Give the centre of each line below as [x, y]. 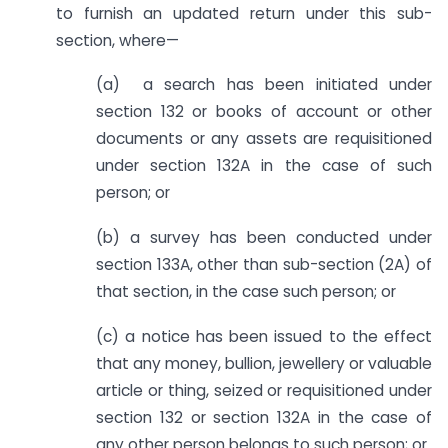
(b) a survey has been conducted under [264, 238]
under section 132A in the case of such [264, 166]
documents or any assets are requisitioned [264, 139]
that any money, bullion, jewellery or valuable [264, 363]
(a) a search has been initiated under [264, 85]
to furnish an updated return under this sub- [244, 13]
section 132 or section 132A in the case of [264, 417]
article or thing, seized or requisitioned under [264, 390]
